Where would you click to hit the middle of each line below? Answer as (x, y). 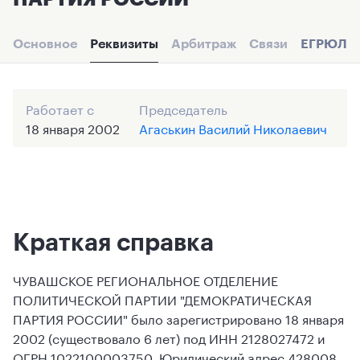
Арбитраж (204, 43)
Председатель (183, 108)
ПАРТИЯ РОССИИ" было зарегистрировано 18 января (178, 318)
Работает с (60, 108)
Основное (45, 43)
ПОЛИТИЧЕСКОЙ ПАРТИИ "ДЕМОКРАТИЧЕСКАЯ (162, 299)
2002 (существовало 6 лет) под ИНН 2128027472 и (169, 337)
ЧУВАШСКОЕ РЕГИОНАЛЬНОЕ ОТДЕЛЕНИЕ (145, 279)
